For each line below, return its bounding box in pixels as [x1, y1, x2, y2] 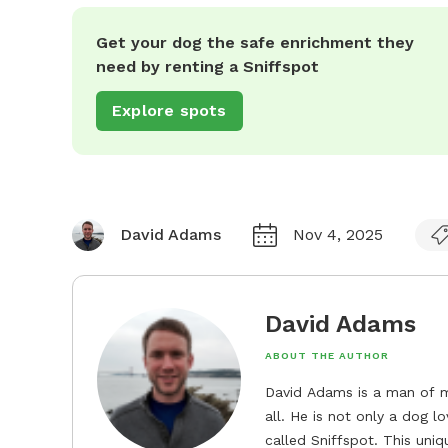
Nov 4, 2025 [293, 225, 383, 245]
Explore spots [112, 101, 227, 121]
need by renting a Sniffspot [96, 57, 319, 77]
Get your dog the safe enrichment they [96, 33, 414, 53]
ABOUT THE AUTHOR [265, 350, 389, 362]
